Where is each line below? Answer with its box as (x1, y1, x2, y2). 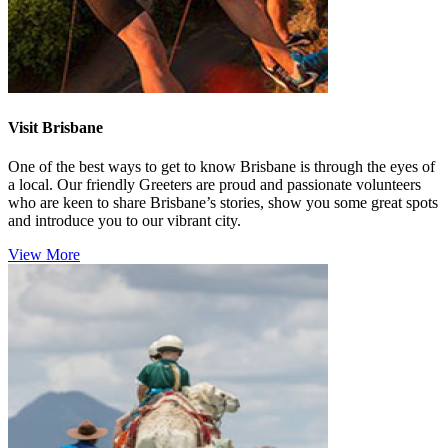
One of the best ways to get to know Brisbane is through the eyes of (8, 157, 435, 175)
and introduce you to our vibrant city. (8, 211, 241, 229)
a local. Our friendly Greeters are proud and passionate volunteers (8, 175, 421, 193)
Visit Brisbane (8, 118, 103, 136)
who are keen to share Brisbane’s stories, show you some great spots (8, 193, 438, 211)
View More (8, 245, 80, 263)
